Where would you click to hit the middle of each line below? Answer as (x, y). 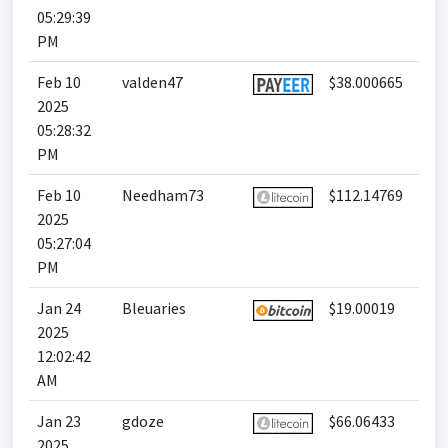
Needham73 (163, 195)
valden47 (152, 82)
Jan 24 (59, 308)
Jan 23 (59, 421)
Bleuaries (154, 308)
